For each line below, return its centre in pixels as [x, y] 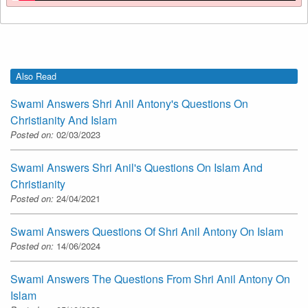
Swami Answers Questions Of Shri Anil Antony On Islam [147, 232]
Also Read [36, 76]
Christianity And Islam [64, 120]
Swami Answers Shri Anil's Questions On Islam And [136, 168]
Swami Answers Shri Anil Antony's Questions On [129, 104]
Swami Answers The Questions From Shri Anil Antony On [150, 279]
